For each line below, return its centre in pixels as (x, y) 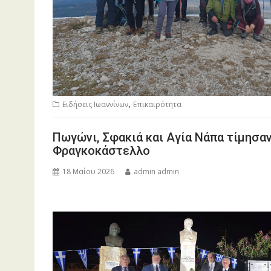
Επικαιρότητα (157, 104)
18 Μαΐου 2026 (88, 171)
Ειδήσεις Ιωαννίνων (95, 104)
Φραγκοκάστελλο (101, 151)
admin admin (156, 171)
